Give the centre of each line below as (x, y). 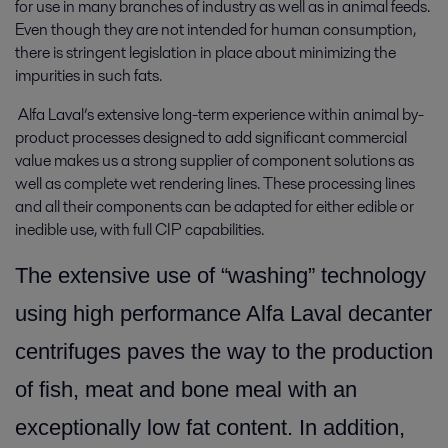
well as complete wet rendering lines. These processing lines (215, 183)
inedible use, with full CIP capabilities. (139, 229)
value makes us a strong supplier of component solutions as (214, 160)
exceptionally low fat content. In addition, (210, 427)
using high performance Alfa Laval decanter (223, 313)
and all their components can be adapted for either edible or (214, 206)
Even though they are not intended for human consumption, (215, 29)
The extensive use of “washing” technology (220, 275)
